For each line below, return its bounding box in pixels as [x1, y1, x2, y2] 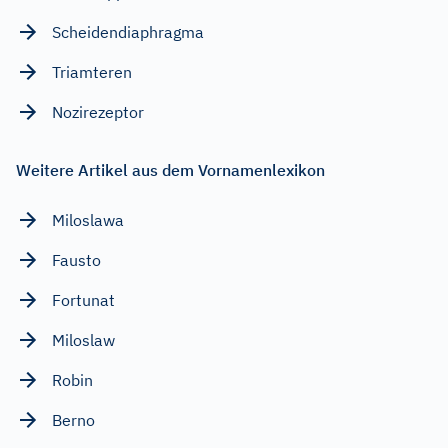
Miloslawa [52, 209, 124, 230]
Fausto [52, 249, 101, 270]
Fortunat [52, 289, 115, 310]
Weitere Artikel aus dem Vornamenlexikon [16, 159, 325, 180]
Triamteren [52, 61, 132, 82]
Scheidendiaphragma [52, 21, 204, 42]
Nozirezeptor [52, 101, 144, 122]
